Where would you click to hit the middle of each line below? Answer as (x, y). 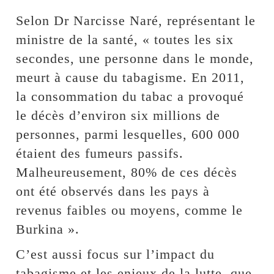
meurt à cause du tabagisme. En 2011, (131, 77)
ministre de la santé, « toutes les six (125, 39)
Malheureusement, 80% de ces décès (127, 172)
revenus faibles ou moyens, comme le (130, 210)
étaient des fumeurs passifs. (100, 153)
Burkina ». (48, 229)
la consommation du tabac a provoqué (130, 96)
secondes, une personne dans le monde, (135, 58)
